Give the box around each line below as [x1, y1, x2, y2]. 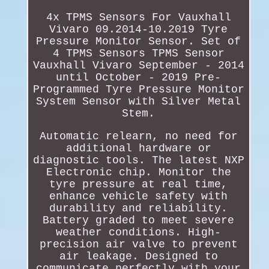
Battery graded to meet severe [43, 214, 235, 226]
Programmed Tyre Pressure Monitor [32, 83, 244, 95]
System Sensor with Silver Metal [36, 95, 241, 107]
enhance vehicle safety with [49, 190, 228, 202]
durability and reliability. [49, 202, 228, 214]
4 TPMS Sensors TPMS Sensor [52, 47, 225, 59]
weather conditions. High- [56, 226, 222, 238]
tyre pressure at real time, [49, 178, 228, 190]
